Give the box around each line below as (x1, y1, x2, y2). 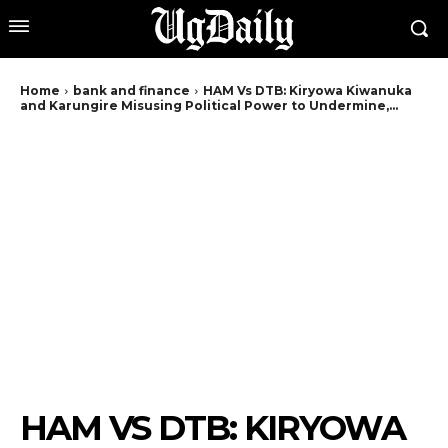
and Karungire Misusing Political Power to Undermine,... (20, 97, 398, 113)
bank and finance (73, 82, 190, 98)
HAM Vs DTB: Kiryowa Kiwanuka (203, 82, 412, 98)
